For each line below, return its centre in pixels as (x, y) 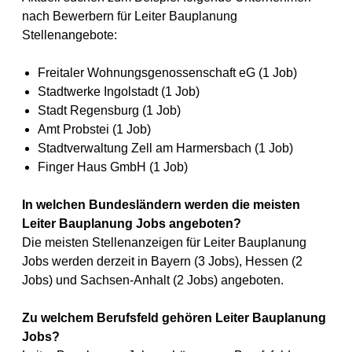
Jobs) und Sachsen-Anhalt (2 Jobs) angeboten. (153, 280)
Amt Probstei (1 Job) (94, 129)
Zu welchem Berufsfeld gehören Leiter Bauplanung (174, 318)
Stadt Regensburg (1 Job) (109, 110)
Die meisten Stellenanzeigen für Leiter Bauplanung (164, 242)
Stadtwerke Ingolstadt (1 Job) (119, 92)
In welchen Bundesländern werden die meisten (161, 205)
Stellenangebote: (70, 35)
